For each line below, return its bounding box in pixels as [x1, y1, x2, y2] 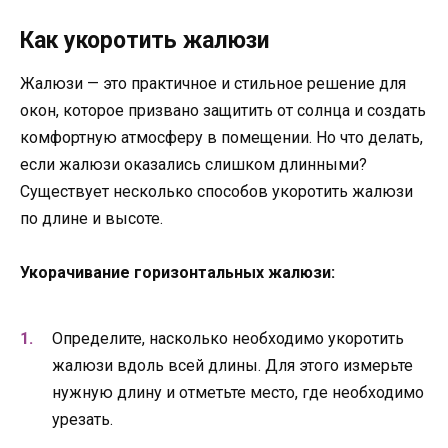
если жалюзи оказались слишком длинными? [20, 155, 367, 175]
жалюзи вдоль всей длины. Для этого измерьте [52, 355, 413, 375]
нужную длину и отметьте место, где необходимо [52, 382, 424, 402]
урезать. [52, 409, 113, 429]
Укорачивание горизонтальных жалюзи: [20, 263, 335, 283]
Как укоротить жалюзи [20, 27, 269, 55]
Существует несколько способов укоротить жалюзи [20, 182, 413, 202]
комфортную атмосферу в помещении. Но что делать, [20, 128, 423, 148]
